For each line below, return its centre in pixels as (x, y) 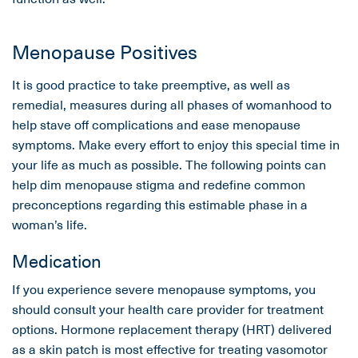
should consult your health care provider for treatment (168, 309)
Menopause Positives (105, 52)
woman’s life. (50, 224)
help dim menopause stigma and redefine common (159, 184)
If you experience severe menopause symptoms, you (164, 289)
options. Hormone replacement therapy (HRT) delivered (172, 329)
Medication (57, 261)
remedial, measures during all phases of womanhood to (172, 104)
